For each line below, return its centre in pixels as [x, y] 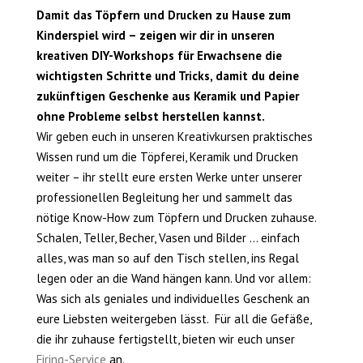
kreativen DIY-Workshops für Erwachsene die [159, 56]
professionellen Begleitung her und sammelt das [164, 197]
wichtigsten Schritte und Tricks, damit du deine [167, 76]
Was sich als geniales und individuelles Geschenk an [173, 299]
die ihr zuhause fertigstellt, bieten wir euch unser [165, 339]
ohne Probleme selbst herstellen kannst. [150, 116]
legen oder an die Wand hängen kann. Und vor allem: [173, 278]
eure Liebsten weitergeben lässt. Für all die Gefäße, [173, 319]
